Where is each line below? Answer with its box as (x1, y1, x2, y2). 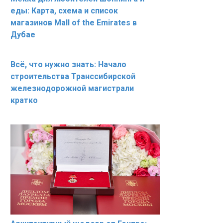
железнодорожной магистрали (10, 84, 134, 93)
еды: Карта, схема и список (10, 6, 118, 15)
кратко (10, 96, 38, 105)
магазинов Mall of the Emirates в (10, 18, 137, 27)
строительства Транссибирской (10, 72, 135, 81)
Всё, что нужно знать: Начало (10, 60, 126, 69)
